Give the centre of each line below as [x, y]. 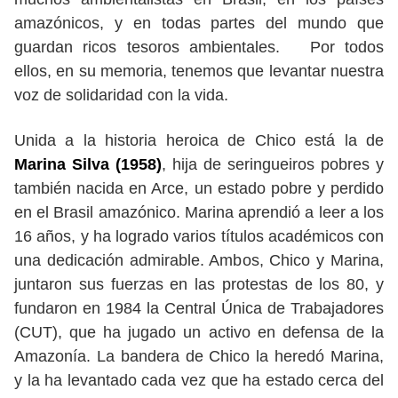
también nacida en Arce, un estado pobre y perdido [199, 188]
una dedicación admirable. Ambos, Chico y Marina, [199, 260]
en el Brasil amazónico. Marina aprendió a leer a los [199, 212]
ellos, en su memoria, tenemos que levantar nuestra [199, 71]
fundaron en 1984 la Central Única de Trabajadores [199, 308]
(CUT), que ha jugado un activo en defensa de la [199, 332]
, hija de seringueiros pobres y [273, 164]
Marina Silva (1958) [88, 164]
